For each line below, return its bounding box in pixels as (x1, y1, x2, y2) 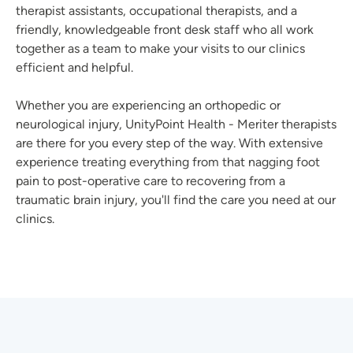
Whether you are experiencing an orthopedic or (16, 98, 281, 113)
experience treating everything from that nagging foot (16, 154, 320, 170)
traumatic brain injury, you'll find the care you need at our (16, 192, 336, 208)
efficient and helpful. (16, 60, 133, 76)
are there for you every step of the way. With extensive (16, 136, 323, 151)
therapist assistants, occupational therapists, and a (16, 3, 297, 19)
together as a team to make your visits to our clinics (16, 41, 305, 57)
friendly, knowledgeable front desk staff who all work (16, 22, 314, 38)
